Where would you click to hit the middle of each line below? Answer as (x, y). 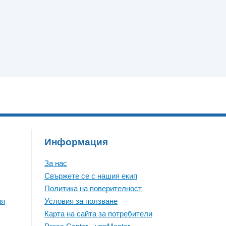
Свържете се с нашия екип (91, 176)
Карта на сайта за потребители (98, 214)
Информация (76, 142)
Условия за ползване (81, 201)
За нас (56, 163)
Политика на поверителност (93, 188)
